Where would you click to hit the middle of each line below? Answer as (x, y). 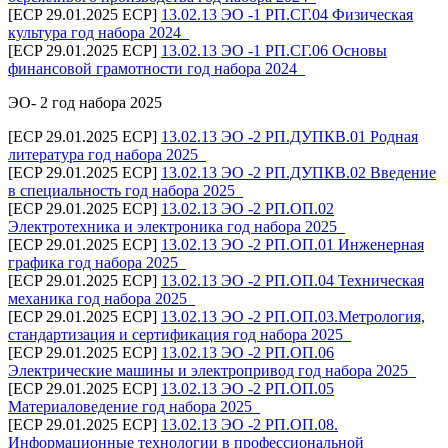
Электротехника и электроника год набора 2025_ (176, 226)
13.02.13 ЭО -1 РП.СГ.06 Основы (274, 50)
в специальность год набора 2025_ (125, 190)
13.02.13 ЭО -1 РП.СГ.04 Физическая (287, 14)
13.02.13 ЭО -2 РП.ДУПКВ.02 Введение (298, 172)
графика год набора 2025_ (97, 262)
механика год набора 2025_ (101, 298)
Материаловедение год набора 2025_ (134, 406)
